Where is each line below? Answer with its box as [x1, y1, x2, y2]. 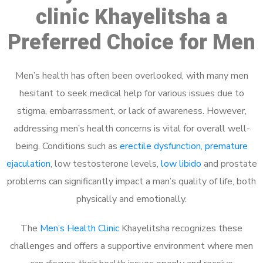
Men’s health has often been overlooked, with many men [15, 69, 248, 82]
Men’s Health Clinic [40, 222, 119, 235]
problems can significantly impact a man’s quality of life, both [7, 175, 256, 188]
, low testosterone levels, [50, 157, 161, 170]
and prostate [201, 157, 257, 170]
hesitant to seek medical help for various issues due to [19, 87, 244, 100]
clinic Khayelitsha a [35, 5, 228, 29]
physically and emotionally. [76, 193, 187, 205]
